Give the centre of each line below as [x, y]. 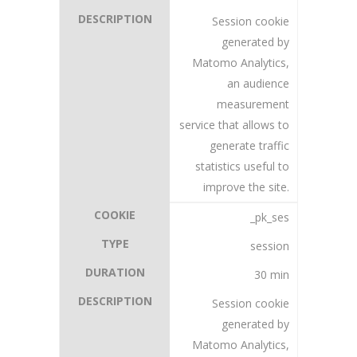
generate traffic [249, 145]
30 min [272, 275]
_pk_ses [270, 217]
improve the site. [246, 187]
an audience [258, 83]
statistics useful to [242, 166]
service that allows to [234, 125]
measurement [253, 104]
